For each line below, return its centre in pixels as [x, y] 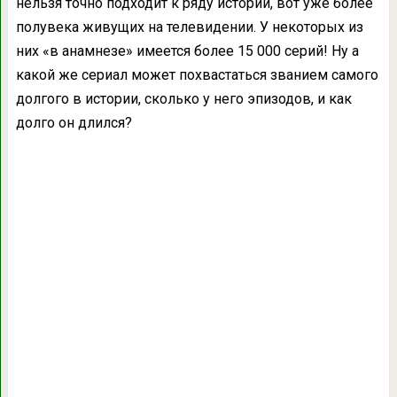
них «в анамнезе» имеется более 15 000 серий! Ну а [187, 51]
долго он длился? [74, 122]
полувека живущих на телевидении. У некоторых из [189, 27]
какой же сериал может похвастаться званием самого [197, 74]
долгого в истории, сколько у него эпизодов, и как [183, 98]
